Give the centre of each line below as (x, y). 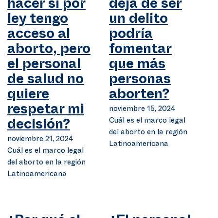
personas (140, 81)
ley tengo (38, 21)
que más (137, 66)
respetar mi (46, 111)
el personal (44, 66)
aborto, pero (49, 51)
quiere (28, 96)
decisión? (39, 127)
